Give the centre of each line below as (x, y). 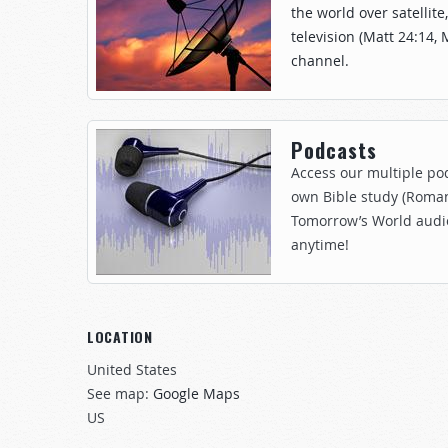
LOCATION (120, 336)
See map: (120, 393)
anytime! (326, 244)
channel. (320, 60)
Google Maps (196, 393)
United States (132, 369)
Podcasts (334, 150)
